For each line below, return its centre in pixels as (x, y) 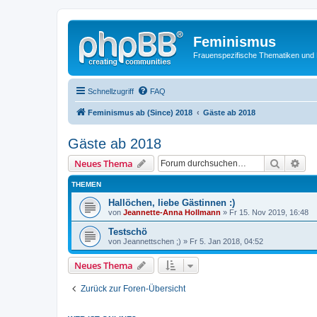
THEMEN (86, 184)
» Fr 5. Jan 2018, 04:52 (222, 241)
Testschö (128, 231)
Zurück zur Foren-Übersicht (133, 288)
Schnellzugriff (111, 91)
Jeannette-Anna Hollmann (172, 212)
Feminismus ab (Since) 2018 (140, 112)
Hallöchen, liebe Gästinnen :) (172, 202)
